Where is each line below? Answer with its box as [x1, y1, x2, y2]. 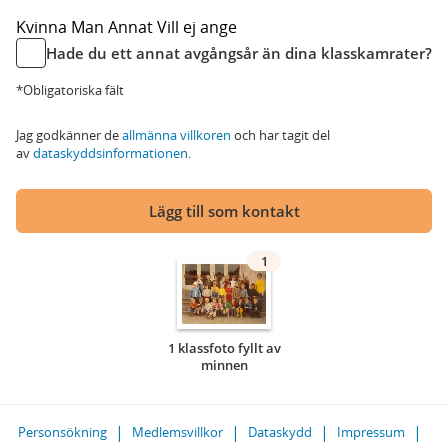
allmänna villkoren [122, 126, 231, 144]
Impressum [337, 423, 405, 441]
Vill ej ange [157, 16, 237, 38]
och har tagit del [231, 126, 330, 144]
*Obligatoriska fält [16, 81, 124, 99]
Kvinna [16, 16, 71, 38]
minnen [200, 356, 248, 374]
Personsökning [18, 423, 107, 441]
